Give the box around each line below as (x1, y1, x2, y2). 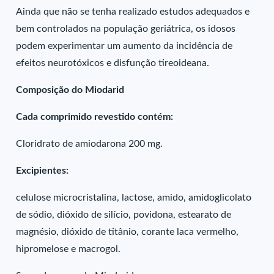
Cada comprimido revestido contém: (16, 112, 174, 122)
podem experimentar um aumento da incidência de (16, 41, 233, 51)
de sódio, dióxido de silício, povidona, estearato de (16, 210, 232, 220)
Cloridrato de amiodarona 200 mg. (16, 139, 163, 149)
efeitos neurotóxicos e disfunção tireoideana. (16, 58, 212, 68)
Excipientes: (16, 166, 69, 176)
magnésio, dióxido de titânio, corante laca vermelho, (16, 227, 239, 237)
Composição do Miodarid (16, 85, 125, 95)
